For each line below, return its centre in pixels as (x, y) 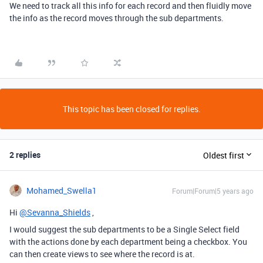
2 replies (25, 155)
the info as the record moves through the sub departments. (117, 18)
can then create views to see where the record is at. (102, 254)
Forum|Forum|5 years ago (213, 191)
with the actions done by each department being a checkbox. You (128, 242)
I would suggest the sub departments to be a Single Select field (124, 229)
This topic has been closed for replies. (131, 109)
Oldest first (224, 155)
